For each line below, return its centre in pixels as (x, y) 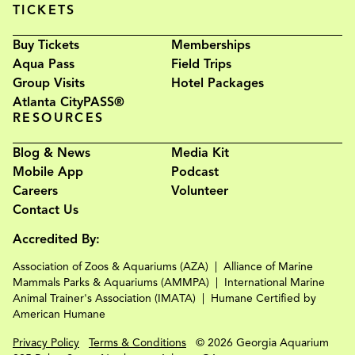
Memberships (211, 45)
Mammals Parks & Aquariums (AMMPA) (111, 282)
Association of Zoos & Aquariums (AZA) (111, 266)
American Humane (59, 314)
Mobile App (48, 172)
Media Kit (200, 153)
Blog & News (52, 153)
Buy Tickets (46, 45)
